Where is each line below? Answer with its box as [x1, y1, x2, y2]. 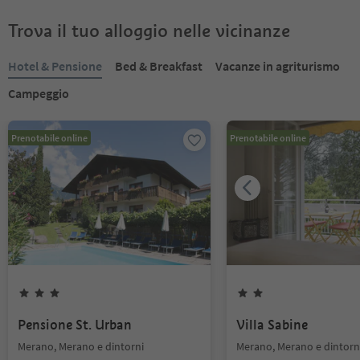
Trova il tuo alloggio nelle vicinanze [8, 19, 290, 42]
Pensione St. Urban [18, 317, 132, 333]
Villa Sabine [236, 317, 308, 333]
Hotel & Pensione [8, 58, 102, 74]
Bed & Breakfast [115, 58, 202, 74]
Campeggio [8, 85, 69, 101]
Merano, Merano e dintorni [18, 339, 144, 354]
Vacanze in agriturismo [215, 58, 340, 74]
